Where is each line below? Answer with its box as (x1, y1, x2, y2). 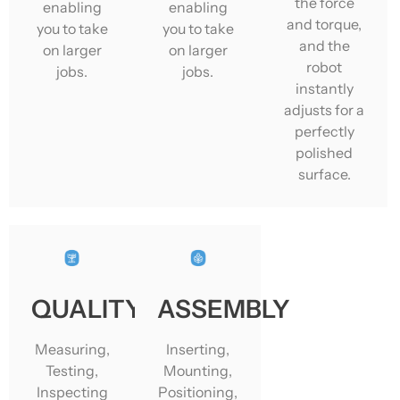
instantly (295, 79, 354, 98)
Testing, (46, 361, 99, 379)
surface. (297, 165, 351, 184)
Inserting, (166, 339, 230, 358)
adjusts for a (284, 101, 365, 120)
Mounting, (163, 361, 233, 379)
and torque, (287, 15, 362, 34)
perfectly (294, 122, 354, 141)
